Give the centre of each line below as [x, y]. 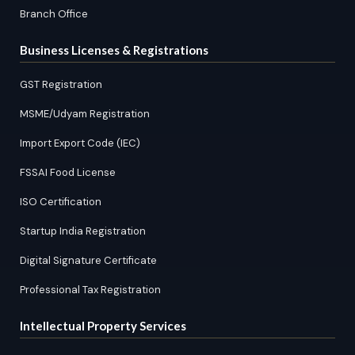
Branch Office [54, 14]
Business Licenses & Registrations [114, 50]
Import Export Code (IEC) [80, 143]
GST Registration [61, 84]
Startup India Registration [83, 231]
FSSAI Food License [68, 172]
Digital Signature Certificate [88, 260]
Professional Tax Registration [90, 290]
